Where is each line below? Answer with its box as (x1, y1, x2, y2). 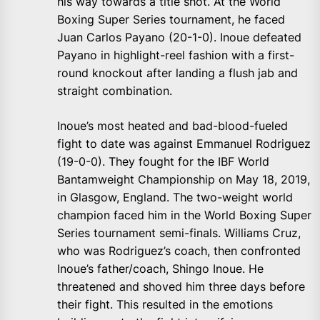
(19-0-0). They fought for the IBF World (57, 154, 269, 169)
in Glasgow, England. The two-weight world (57, 190, 293, 205)
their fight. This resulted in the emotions (57, 297, 273, 312)
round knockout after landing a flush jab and (57, 66, 298, 81)
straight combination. (57, 84, 172, 99)
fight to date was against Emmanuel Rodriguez (57, 136, 311, 151)
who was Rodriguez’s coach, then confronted (57, 244, 301, 259)
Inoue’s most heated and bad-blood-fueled (57, 119, 288, 134)
